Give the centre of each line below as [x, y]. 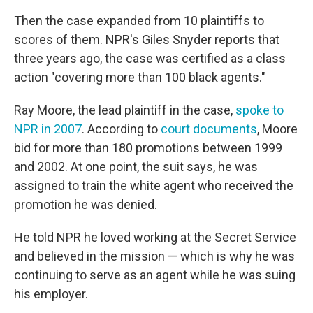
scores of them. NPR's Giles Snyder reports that [147, 40]
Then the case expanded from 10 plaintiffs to [139, 21]
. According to [121, 129]
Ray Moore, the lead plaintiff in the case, [125, 110]
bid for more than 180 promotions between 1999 [148, 148]
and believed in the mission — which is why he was [154, 256]
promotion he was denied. [86, 205]
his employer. [51, 294]
